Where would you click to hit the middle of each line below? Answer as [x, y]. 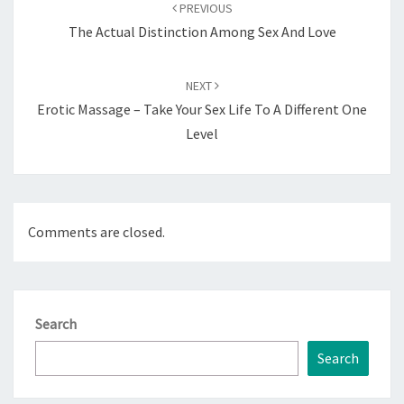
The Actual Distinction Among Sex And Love [202, 32]
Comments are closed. [96, 232]
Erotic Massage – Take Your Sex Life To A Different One [202, 109]
